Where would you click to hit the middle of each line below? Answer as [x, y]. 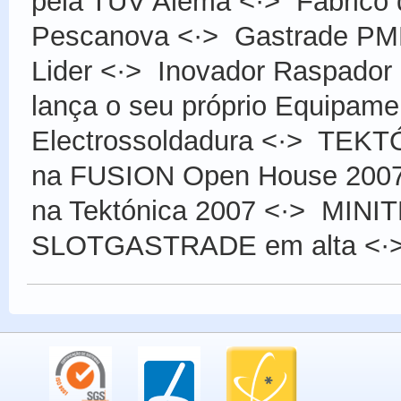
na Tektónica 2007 [144, 211]
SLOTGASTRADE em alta [194, 246]
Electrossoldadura [142, 141]
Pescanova [100, 36]
